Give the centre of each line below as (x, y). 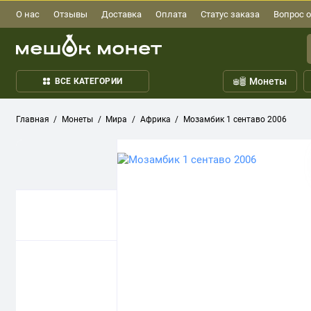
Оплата (171, 15)
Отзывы (70, 15)
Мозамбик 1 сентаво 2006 (235, 119)
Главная (32, 119)
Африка (155, 119)
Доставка (122, 15)
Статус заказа (230, 15)
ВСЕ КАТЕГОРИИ (89, 81)
